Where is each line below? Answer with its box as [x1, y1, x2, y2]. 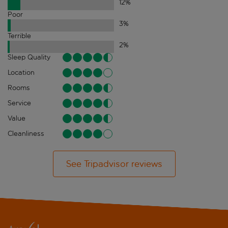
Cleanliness [8, 129, 44, 138]
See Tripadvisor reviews [66, 158, 162, 170]
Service [8, 99, 31, 108]
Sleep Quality [8, 53, 50, 62]
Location [8, 68, 35, 77]
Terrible [8, 32, 31, 41]
